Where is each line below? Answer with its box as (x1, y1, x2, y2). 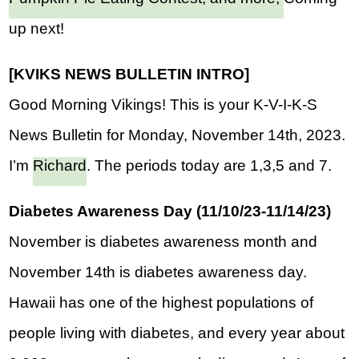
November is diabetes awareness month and (9, 233, 318, 251)
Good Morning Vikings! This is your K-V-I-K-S (9, 96, 318, 114)
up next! (9, 20, 65, 38)
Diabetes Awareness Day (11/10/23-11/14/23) (9, 203, 332, 220)
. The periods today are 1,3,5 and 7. (87, 157, 333, 175)
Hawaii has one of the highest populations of (9, 294, 314, 312)
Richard (33, 157, 87, 175)
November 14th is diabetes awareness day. (9, 264, 308, 281)
